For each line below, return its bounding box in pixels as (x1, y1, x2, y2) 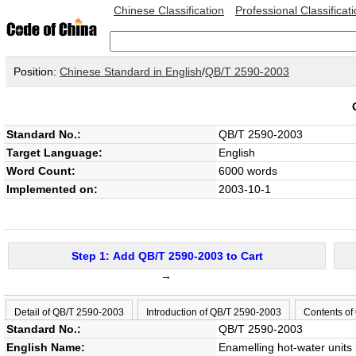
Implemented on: (6, 183, 98, 195)
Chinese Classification (114, 4, 224, 17)
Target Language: (6, 146, 103, 159)
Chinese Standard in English (60, 65, 202, 78)
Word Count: (6, 164, 75, 177)
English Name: (6, 341, 85, 354)
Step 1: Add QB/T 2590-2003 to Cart (71, 250, 263, 262)
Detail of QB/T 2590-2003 (14, 307, 124, 318)
